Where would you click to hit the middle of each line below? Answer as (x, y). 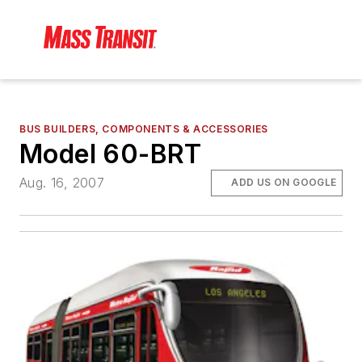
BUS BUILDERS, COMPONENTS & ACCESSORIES (144, 129)
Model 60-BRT (111, 154)
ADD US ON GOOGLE (284, 183)
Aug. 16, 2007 (62, 183)
